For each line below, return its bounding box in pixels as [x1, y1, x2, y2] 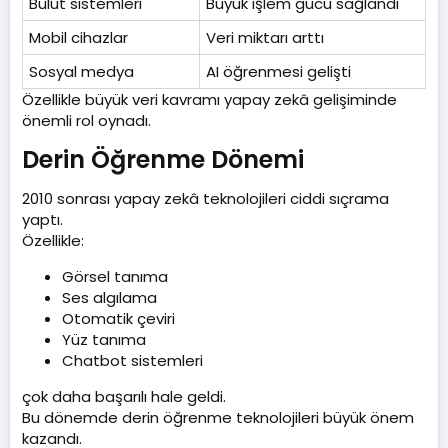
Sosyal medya [29, 61, 134, 83]
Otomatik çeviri [62, 308, 175, 330]
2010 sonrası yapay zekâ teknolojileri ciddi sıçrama [22, 188, 389, 210]
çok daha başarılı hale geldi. [22, 386, 226, 408]
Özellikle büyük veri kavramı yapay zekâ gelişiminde [22, 89, 397, 111]
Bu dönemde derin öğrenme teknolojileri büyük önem [22, 407, 414, 429]
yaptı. [22, 209, 63, 231]
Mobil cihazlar [29, 27, 128, 49]
